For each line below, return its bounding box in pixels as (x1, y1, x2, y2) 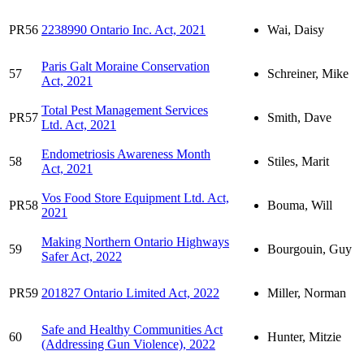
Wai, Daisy (267, 22, 324, 37)
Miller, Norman (267, 285, 346, 300)
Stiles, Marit (267, 154, 329, 168)
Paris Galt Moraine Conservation (41, 58, 210, 73)
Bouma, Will (267, 197, 332, 212)
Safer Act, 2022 (41, 249, 122, 263)
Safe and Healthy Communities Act (41, 322, 223, 336)
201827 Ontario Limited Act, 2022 (41, 285, 219, 300)
